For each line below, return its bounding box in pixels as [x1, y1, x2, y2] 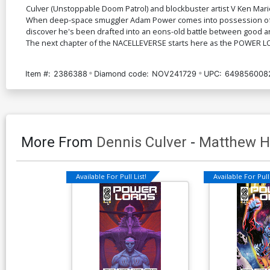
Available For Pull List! [76, 172, 146, 181]
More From [21, 133, 96, 151]
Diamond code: [94, 69, 149, 78]
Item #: [25, 69, 51, 78]
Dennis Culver [96, 133, 187, 151]
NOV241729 [152, 69, 197, 78]
